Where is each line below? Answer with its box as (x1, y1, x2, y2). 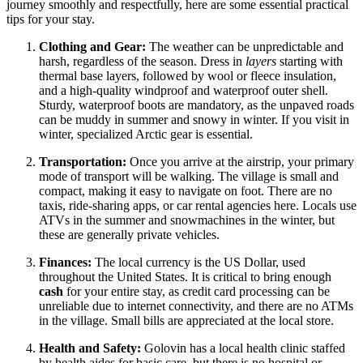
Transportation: (39, 155, 126, 169)
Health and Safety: (39, 341, 141, 356)
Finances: (39, 255, 92, 270)
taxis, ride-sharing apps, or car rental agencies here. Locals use (39, 199, 357, 213)
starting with (276, 54, 343, 69)
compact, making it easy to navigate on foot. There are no (39, 184, 332, 199)
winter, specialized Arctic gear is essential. (39, 127, 253, 142)
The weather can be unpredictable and (146, 40, 344, 54)
